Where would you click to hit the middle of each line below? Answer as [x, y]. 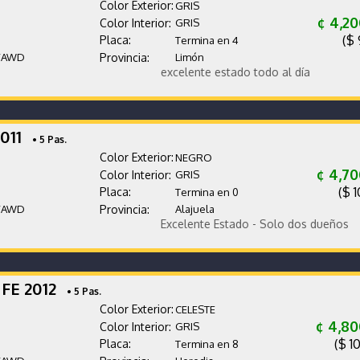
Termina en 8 [207, 344]
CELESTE [195, 309]
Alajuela [194, 209]
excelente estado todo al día [204, 72]
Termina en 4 [207, 40]
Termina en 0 [207, 192]
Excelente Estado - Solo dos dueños [223, 223]
